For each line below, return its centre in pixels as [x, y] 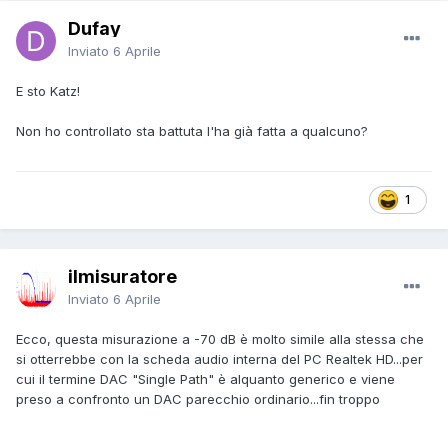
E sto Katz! [48, 90]
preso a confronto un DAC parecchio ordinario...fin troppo [198, 398]
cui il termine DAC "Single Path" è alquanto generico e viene [205, 378]
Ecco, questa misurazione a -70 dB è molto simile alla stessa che [220, 338]
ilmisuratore [122, 276]
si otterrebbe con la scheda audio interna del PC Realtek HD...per [219, 358]
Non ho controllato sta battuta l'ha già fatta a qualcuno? [192, 130]
